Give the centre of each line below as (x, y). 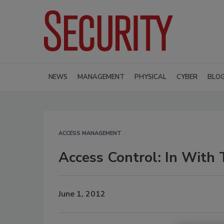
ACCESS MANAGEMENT (90, 133)
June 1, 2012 (82, 194)
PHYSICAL (150, 77)
